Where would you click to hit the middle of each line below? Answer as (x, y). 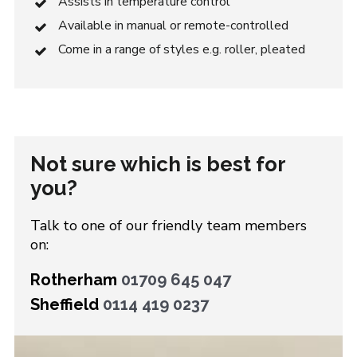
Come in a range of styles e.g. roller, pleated (181, 49)
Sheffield (66, 304)
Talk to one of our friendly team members (168, 226)
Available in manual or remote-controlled (173, 25)
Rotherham (75, 280)
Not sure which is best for (157, 164)
